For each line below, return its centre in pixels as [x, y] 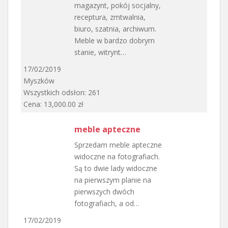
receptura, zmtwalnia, [110, 17]
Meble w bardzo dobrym [115, 40]
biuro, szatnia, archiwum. [115, 28]
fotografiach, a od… [107, 203]
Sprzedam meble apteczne [118, 145]
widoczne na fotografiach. [117, 156]
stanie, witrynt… [100, 52]
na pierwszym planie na [113, 180]
